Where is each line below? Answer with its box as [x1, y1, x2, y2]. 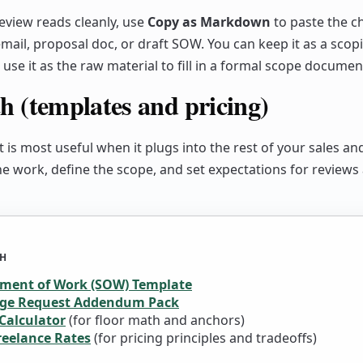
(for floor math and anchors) [69, 310, 245, 329]
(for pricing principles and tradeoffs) [94, 328, 317, 347]
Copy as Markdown [147, 12, 271, 31]
